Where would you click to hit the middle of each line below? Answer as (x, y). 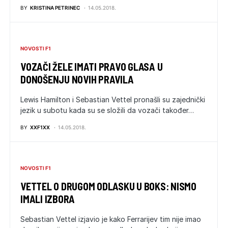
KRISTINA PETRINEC (55, 7)
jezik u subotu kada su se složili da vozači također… (107, 110)
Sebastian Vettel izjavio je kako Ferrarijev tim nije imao (111, 219)
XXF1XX (40, 127)
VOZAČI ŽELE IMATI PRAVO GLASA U (92, 66)
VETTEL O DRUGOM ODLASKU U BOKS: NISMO (108, 186)
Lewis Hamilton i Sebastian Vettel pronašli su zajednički (113, 99)
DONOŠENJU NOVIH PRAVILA (77, 79)
